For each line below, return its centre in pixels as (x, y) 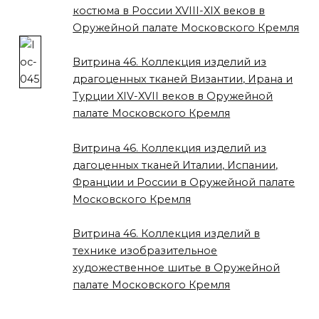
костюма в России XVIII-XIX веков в (169, 10)
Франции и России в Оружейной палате (184, 182)
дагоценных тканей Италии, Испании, (176, 165)
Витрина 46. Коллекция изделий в (167, 234)
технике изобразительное (145, 251)
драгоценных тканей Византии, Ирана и (183, 79)
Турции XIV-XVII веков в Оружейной (173, 96)
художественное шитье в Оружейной (177, 268)
